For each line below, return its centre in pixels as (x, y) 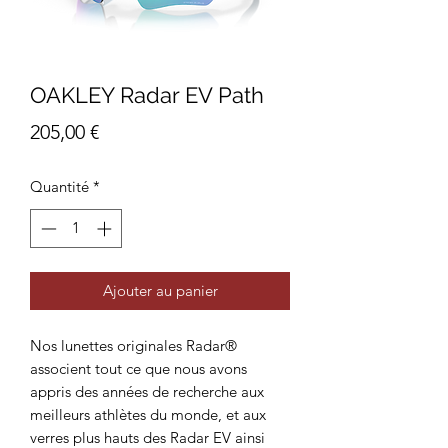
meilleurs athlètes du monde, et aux (148, 414)
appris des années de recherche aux (147, 391)
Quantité (59, 186)
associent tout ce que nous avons (138, 368)
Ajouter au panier (160, 290)
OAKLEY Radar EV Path (147, 95)
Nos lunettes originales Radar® (133, 345)
